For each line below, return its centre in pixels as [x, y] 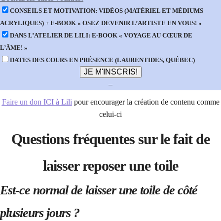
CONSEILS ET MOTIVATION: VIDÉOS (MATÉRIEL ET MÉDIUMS [107, 10]
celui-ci [110, 114]
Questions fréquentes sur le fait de [110, 139]
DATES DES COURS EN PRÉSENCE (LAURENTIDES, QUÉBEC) [102, 60]
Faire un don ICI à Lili [37, 102]
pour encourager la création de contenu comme [146, 102]
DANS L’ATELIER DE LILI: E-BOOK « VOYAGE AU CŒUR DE [101, 35]
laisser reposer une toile [110, 165]
